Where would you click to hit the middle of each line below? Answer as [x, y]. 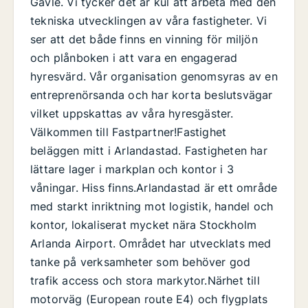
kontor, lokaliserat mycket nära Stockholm [144, 224]
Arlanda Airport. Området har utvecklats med [151, 243]
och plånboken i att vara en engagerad [134, 57]
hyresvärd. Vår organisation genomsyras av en [154, 76]
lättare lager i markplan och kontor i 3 [132, 169]
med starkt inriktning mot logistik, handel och [152, 206]
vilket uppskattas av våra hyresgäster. [132, 113]
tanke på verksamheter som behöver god [141, 262]
